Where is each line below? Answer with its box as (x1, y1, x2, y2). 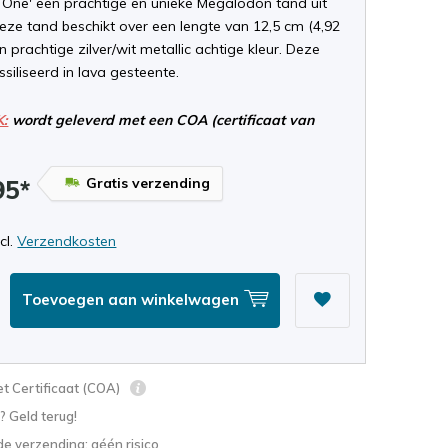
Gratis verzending (86, 174, 211, 192)
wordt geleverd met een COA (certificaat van (8, 111, 315, 129)
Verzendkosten (17, 231, 117, 250)
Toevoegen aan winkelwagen (22, 290, 244, 309)
